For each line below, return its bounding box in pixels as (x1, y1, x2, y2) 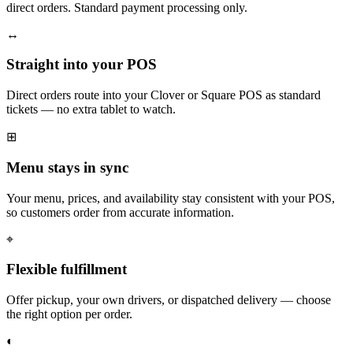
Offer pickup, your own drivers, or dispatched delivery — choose (6, 292, 331, 307)
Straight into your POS (6, 56, 157, 73)
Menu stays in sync (6, 158, 128, 176)
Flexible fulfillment (6, 261, 127, 278)
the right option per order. (6, 307, 132, 321)
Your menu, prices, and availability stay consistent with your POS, (6, 191, 335, 205)
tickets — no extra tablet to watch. (6, 102, 176, 117)
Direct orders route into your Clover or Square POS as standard (6, 88, 321, 102)
